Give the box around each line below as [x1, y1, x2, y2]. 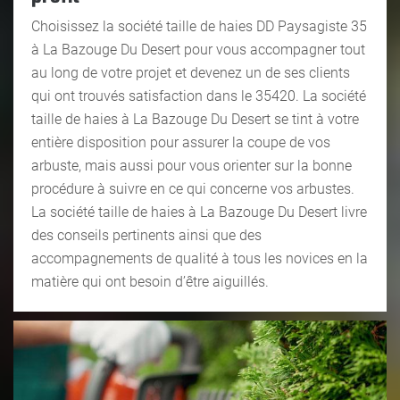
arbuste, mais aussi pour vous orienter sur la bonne [31, 156, 352, 174]
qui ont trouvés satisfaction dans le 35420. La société [31, 87, 366, 104]
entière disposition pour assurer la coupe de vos [31, 133, 330, 151]
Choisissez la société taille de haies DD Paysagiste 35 [31, 17, 367, 35]
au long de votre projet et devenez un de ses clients [31, 63, 350, 81]
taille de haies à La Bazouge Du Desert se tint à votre [31, 110, 359, 128]
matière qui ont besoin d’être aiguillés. [31, 272, 269, 290]
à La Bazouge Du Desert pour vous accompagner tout [31, 40, 365, 58]
